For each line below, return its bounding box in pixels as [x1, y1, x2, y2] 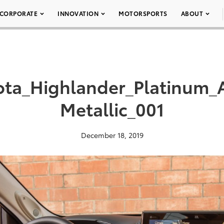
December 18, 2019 [80, 130, 143, 140]
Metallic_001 [59, 96, 164, 121]
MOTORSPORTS [118, 9, 167, 17]
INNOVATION [57, 9, 98, 17]
